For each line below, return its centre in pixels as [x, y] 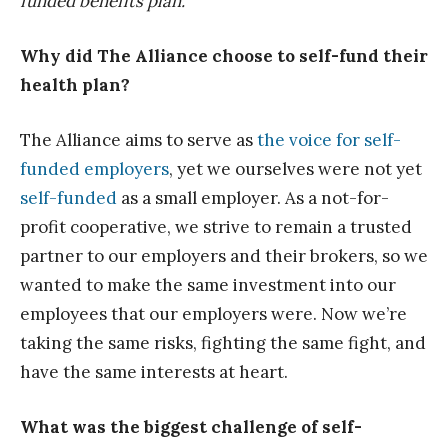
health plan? [75, 85]
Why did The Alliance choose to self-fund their [224, 56]
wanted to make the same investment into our [208, 285]
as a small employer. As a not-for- [253, 198]
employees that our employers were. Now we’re [213, 314]
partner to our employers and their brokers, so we [224, 256]
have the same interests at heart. [154, 372]
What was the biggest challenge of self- [191, 427]
